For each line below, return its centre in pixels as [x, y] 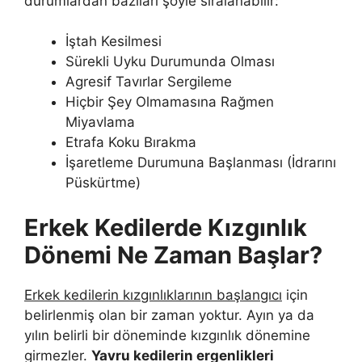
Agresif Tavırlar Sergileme [149, 82]
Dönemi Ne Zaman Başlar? [173, 255]
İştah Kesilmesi [114, 42]
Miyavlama [100, 122]
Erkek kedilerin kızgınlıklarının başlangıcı [153, 295]
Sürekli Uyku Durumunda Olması [170, 62]
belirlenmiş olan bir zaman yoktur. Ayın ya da [169, 315]
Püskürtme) [103, 183]
